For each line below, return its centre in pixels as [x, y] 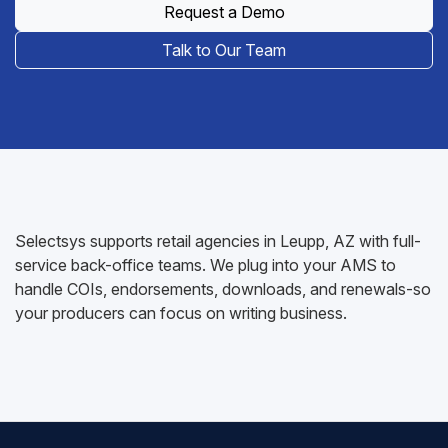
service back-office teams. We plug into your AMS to [205, 265]
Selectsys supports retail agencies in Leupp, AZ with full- [218, 241]
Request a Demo [224, 12]
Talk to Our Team [224, 50]
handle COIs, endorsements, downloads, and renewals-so [223, 289]
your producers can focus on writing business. [181, 313]
